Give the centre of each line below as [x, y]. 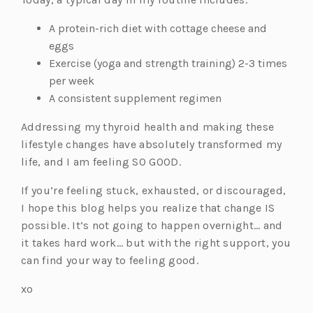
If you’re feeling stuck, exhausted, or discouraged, [154, 191]
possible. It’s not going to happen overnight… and [152, 226]
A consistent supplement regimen [135, 99]
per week [72, 81]
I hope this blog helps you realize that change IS [148, 208]
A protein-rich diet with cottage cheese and [158, 29]
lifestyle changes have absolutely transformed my [152, 145]
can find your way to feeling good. [111, 261]
